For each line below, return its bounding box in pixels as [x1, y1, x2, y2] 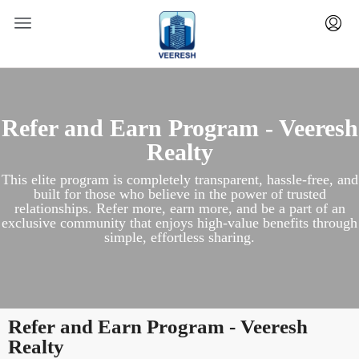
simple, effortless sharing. [104, 229, 255, 245]
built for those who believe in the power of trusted [33, 186, 326, 202]
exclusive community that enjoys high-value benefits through [2, 215, 357, 231]
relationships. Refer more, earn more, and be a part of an [14, 200, 345, 216]
